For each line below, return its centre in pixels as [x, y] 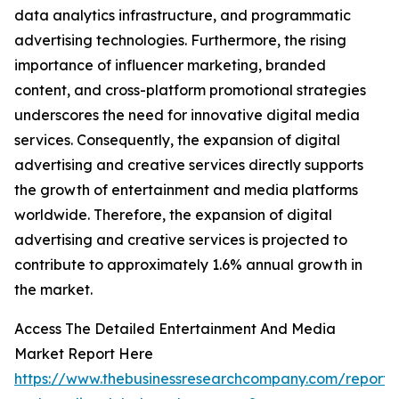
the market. [53, 290]
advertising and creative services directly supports [189, 165]
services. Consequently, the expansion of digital [177, 140]
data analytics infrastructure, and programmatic [183, 16]
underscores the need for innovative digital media [187, 115]
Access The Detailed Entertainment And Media [175, 329]
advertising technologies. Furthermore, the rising [180, 41]
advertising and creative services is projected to [181, 240]
